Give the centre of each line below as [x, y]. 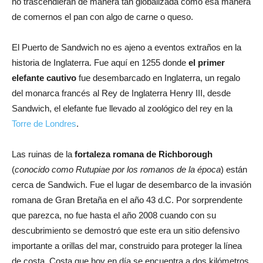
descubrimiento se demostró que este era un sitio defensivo [126, 230]
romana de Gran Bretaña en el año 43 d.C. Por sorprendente [127, 200]
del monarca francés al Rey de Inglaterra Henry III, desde [121, 93]
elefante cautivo [44, 77]
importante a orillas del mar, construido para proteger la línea [127, 245]
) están [234, 169]
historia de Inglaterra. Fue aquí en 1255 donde [100, 62]
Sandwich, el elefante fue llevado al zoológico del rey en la [122, 108]
